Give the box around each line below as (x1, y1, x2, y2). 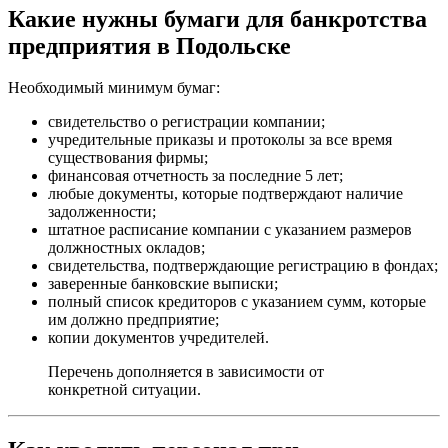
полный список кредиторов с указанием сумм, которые (48, 293, 426, 311)
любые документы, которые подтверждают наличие (48, 185, 403, 203)
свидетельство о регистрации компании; (48, 113, 325, 131)
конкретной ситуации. (48, 381, 201, 399)
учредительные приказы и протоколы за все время (48, 131, 392, 149)
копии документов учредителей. (48, 329, 269, 347)
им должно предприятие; (48, 311, 219, 329)
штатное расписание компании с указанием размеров (48, 221, 412, 239)
